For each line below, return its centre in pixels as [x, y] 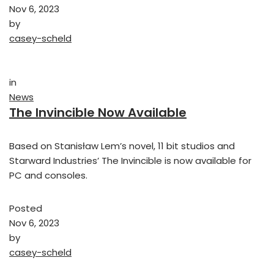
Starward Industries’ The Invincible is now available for [130, 161]
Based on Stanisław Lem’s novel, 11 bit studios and [122, 146]
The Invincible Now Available [98, 113]
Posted [26, 209]
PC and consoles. [48, 176]
